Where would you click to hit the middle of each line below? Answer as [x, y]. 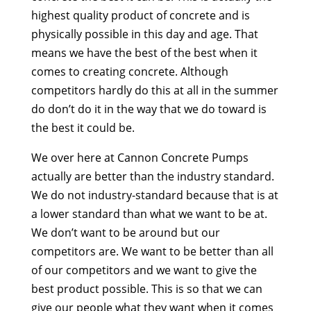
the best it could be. [83, 127]
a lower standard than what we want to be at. [149, 213]
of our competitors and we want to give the [144, 270]
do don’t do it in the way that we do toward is [149, 109]
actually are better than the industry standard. [152, 176]
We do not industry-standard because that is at [154, 195]
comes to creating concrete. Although [129, 71]
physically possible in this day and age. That [144, 34]
